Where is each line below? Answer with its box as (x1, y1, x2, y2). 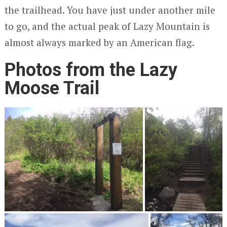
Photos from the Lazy (4, 59, 177, 81)
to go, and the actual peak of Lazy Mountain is (4, 20, 210, 33)
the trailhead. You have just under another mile (4, 4, 215, 17)
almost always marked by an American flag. (4, 36, 195, 49)
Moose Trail (4, 78, 99, 99)
